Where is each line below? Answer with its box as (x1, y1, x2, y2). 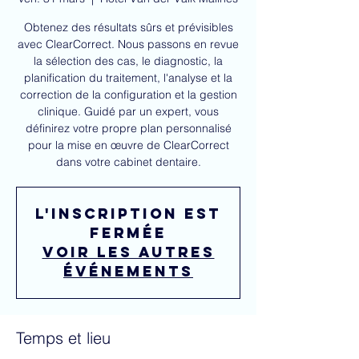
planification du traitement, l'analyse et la (24, 71, 232, 86)
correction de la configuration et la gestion (19, 87, 237, 103)
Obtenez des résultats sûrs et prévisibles (23, 20, 233, 35)
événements (63, 262, 193, 281)
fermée (90, 224, 167, 243)
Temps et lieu (16, 328, 111, 349)
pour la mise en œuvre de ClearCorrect (27, 138, 229, 153)
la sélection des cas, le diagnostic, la (34, 54, 223, 69)
